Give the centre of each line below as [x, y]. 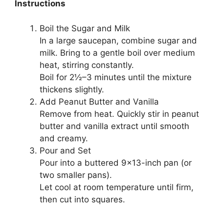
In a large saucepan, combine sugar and [118, 40]
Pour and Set [65, 150]
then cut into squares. [82, 199]
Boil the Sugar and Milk [85, 28]
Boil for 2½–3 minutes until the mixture [116, 77]
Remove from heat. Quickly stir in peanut [119, 114]
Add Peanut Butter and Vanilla [99, 101]
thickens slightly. [72, 89]
